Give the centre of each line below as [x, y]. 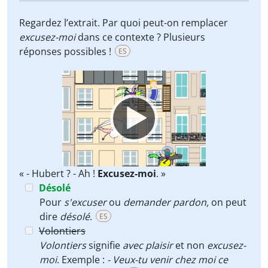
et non [190, 245]
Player [74, 92]
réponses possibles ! [66, 51]
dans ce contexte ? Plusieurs [140, 37]
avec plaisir [148, 245]
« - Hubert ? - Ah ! [58, 173]
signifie [104, 245]
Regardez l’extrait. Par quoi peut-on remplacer [124, 23]
